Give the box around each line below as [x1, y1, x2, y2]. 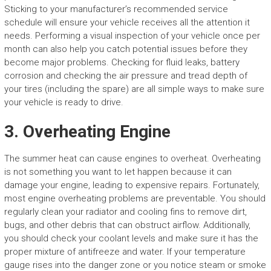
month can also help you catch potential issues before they [4, 44, 247, 55]
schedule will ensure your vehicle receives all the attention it [4, 17, 250, 28]
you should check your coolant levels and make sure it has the [4, 233, 258, 244]
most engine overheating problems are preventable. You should [4, 193, 266, 204]
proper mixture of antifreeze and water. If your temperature [4, 246, 246, 258]
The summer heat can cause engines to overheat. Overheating [4, 153, 261, 165]
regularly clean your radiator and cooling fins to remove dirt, [4, 206, 247, 218]
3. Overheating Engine [4, 122, 171, 142]
